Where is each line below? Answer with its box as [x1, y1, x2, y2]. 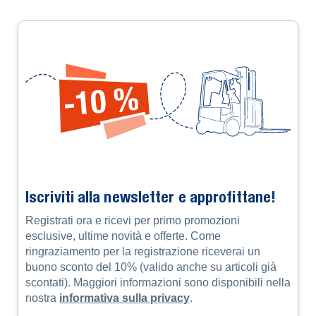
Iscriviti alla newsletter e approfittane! [25, 188, 276, 207]
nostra [25, 292, 59, 304]
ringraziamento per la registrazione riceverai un [25, 245, 260, 257]
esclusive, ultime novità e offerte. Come [25, 230, 221, 242]
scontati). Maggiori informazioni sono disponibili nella [25, 276, 291, 288]
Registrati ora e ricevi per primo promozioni [25, 214, 240, 226]
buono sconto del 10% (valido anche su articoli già [25, 261, 276, 273]
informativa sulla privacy [59, 292, 190, 304]
